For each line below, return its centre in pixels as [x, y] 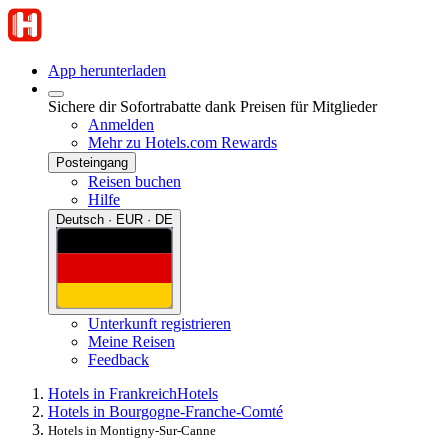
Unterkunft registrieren [159, 323]
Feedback [118, 359]
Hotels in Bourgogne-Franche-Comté [165, 411]
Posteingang [92, 162]
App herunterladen [107, 70]
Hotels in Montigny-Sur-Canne [132, 430]
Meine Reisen [131, 341]
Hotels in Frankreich [112, 393]
